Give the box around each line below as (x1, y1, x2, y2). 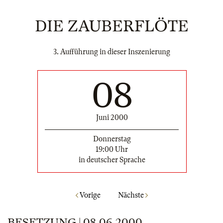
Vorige (78, 191, 101, 200)
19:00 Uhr (96, 145, 128, 153)
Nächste (117, 191, 145, 200)
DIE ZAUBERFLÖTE (34, 17, 189, 35)
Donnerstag (93, 134, 131, 143)
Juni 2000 (96, 113, 128, 121)
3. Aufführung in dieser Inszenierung (53, 48, 170, 56)
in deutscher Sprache (78, 155, 145, 164)
